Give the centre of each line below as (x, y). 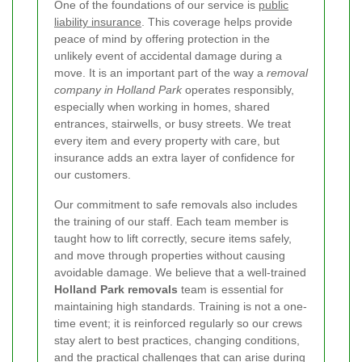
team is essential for (231, 289)
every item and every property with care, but (167, 140)
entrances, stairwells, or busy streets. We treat (173, 123)
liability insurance (98, 21)
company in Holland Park (118, 89)
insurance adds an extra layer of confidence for (175, 157)
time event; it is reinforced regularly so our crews (178, 323)
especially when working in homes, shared (162, 106)
